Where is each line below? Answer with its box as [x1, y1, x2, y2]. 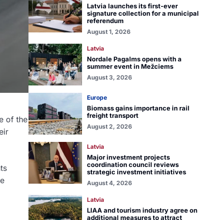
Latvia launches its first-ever [86, 2, 178, 10]
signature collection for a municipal [86, 9, 199, 17]
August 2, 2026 [86, 123, 132, 130]
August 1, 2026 [86, 28, 131, 35]
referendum [86, 17, 124, 25]
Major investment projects [86, 153, 170, 161]
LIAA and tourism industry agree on [86, 206, 197, 214]
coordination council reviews [86, 161, 179, 168]
